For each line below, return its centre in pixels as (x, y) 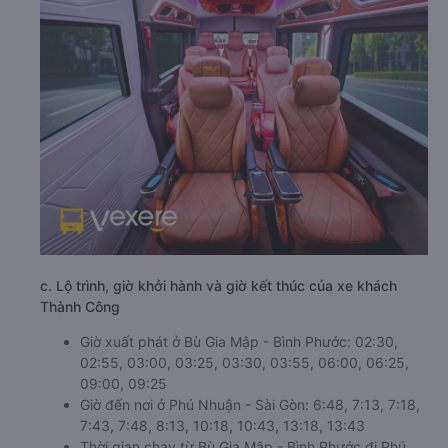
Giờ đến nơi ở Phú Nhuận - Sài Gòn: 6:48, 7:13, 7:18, (250, 404)
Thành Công (80, 306)
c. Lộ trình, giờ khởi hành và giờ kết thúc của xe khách (218, 285)
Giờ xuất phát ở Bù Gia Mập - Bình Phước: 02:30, (239, 341)
